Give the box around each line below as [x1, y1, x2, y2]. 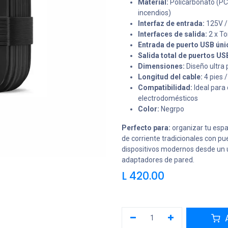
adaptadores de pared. [122, 156, 194, 164]
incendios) [138, 9, 171, 17]
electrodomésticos [138, 94, 198, 102]
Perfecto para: [122, 124, 170, 132]
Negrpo [159, 105, 186, 113]
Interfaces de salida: [138, 30, 207, 38]
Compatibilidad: [138, 83, 192, 92]
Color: [138, 105, 159, 113]
